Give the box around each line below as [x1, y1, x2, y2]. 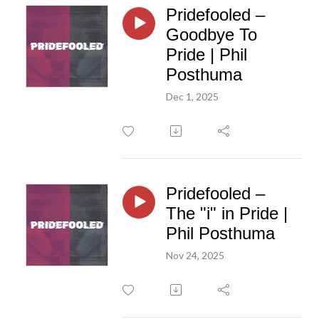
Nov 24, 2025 [166, 249, 224, 261]
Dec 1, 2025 [166, 90, 219, 103]
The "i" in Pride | [166, 203, 288, 223]
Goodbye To [166, 24, 257, 44]
